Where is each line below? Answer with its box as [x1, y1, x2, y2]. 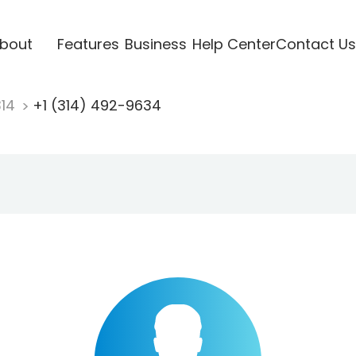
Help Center [192, 33, 276, 54]
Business [124, 33, 187, 54]
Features [56, 33, 119, 54]
